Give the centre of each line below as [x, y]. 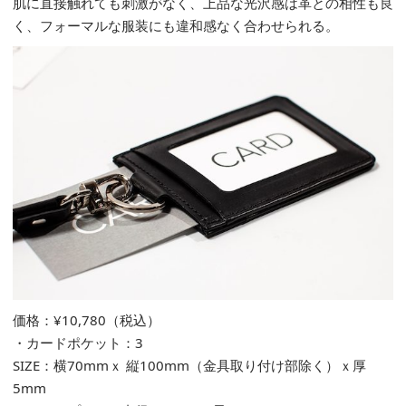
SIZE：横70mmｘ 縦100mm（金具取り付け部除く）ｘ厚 [189, 365]
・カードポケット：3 [78, 342]
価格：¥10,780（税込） [87, 319]
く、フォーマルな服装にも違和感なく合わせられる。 [176, 25]
